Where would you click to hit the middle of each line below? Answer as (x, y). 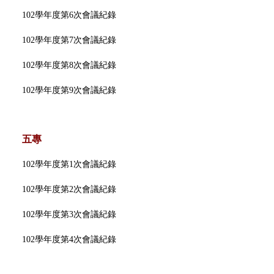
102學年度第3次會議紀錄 (69, 214)
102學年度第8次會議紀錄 (69, 65)
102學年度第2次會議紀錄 (69, 189)
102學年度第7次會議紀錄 (69, 40)
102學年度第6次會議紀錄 (69, 15)
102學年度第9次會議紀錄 (69, 90)
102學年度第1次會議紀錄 (69, 164)
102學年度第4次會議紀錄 (69, 239)
